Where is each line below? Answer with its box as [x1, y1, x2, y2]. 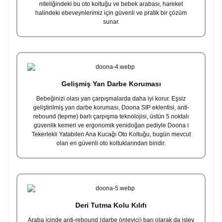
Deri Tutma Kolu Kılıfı [75, 201, 147, 210]
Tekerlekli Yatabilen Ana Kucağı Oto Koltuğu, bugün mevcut [31, 131, 191, 138]
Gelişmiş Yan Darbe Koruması [61, 80, 161, 88]
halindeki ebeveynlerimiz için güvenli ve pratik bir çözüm [35, 9, 187, 17]
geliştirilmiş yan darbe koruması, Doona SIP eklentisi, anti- [33, 104, 189, 111]
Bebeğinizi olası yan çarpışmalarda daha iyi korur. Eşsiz [36, 95, 186, 103]
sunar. [103, 18, 119, 26]
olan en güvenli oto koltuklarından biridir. [56, 140, 166, 147]
